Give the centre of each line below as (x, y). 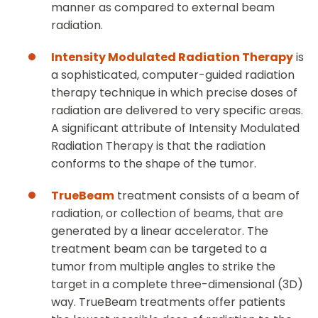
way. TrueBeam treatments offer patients (168, 302)
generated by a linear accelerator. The (160, 231)
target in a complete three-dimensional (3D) (177, 285)
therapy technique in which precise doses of (174, 93)
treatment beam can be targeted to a (159, 249)
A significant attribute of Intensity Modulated (175, 128)
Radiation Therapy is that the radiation (158, 146)
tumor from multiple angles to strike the (163, 267)
